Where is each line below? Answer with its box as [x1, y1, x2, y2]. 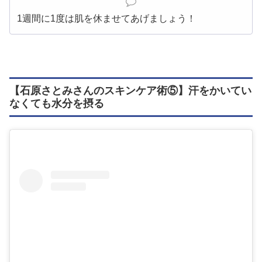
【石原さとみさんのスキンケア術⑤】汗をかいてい [9, 84, 251, 96]
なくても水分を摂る [9, 97, 104, 109]
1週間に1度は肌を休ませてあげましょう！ [17, 13, 196, 23]
